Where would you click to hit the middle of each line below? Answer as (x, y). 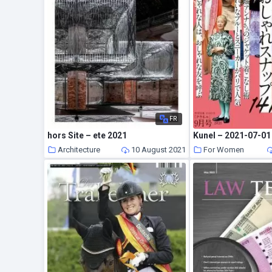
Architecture (79, 149)
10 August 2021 (158, 149)
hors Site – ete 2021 (87, 135)
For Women (224, 149)
